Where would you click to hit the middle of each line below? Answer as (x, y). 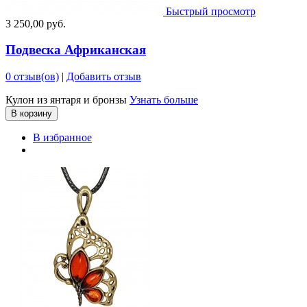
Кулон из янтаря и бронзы (67, 100)
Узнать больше (164, 100)
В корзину (32, 114)
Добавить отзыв (104, 77)
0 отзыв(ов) (32, 77)
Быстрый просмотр (211, 11)
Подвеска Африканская (76, 50)
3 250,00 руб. (36, 23)
